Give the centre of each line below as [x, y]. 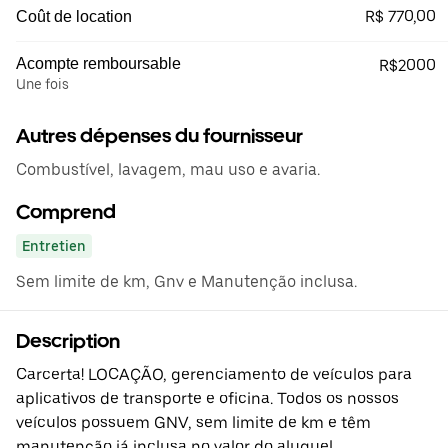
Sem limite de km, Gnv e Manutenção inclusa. [186, 281]
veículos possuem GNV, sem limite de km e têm [193, 422]
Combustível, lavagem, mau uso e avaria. [168, 169]
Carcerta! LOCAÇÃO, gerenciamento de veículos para [214, 374]
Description [68, 341]
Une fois [42, 84]
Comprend [66, 212]
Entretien [54, 246]
